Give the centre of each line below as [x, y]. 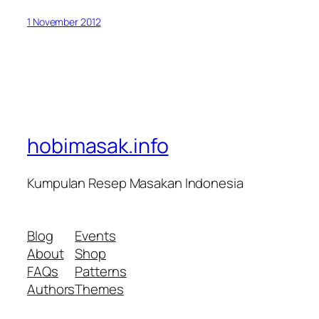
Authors [51, 289]
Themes [99, 289]
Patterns [101, 271]
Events [95, 235]
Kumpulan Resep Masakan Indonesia [135, 183]
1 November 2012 [64, 22]
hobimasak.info [98, 146]
